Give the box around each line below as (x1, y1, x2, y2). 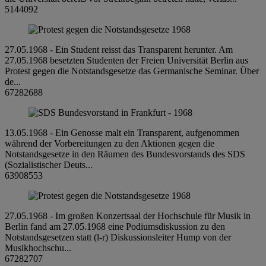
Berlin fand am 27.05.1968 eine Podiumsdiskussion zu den (5, 221, 225, 232)
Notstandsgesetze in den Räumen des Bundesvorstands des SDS (5, 148, 245, 159)
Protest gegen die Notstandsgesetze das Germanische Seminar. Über (5, 65, 259, 76)
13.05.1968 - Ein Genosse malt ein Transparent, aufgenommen (5, 127, 239, 138)
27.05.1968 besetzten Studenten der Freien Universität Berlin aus (5, 55, 248, 65)
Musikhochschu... (5, 242, 71, 253)
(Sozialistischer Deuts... (5, 159, 93, 170)
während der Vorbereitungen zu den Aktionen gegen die (5, 138, 214, 148)
